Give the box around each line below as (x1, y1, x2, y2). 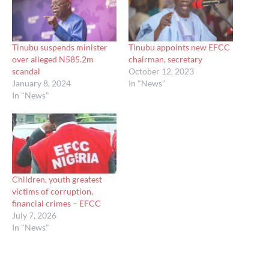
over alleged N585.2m (12, 54, 94, 65)
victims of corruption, (12, 186, 93, 196)
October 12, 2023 (128, 66, 194, 77)
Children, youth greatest (12, 174, 102, 184)
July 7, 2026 (12, 210, 56, 220)
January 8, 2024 (12, 78, 71, 89)
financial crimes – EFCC (12, 198, 101, 208)
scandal (12, 66, 40, 77)
